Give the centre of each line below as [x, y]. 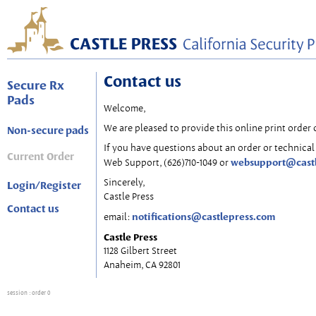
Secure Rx [36, 85]
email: [118, 217]
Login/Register [44, 186]
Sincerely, [124, 182]
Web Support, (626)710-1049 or [167, 163]
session [18, 293]
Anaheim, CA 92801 [142, 265]
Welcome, [124, 108]
